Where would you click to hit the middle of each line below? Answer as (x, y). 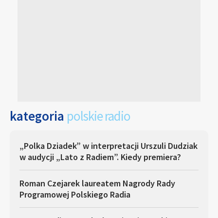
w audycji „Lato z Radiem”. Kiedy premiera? (100, 157)
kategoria (38, 116)
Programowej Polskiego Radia (75, 194)
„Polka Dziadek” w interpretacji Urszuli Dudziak (109, 145)
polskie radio (99, 116)
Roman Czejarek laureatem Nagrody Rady (97, 183)
